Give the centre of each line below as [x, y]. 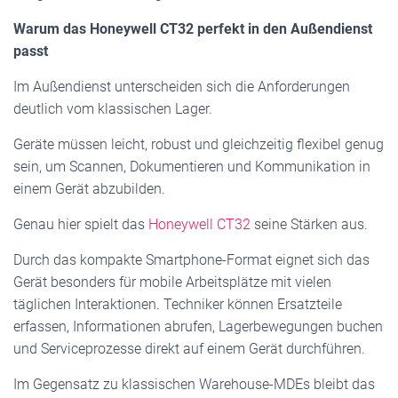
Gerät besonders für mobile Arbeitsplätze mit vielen [172, 282]
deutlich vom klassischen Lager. [113, 109]
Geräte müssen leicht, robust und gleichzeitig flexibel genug [199, 144]
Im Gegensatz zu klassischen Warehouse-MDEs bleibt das [194, 384]
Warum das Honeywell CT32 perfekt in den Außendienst [193, 29]
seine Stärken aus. [309, 224]
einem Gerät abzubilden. [89, 189]
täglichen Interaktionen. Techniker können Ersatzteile [178, 304]
